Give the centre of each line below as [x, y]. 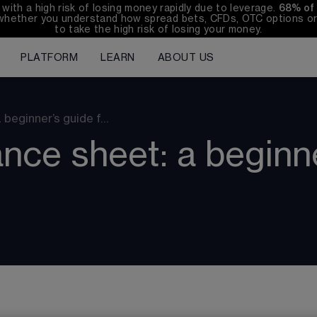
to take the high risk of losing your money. [158, 29]
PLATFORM [50, 58]
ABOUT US [186, 58]
